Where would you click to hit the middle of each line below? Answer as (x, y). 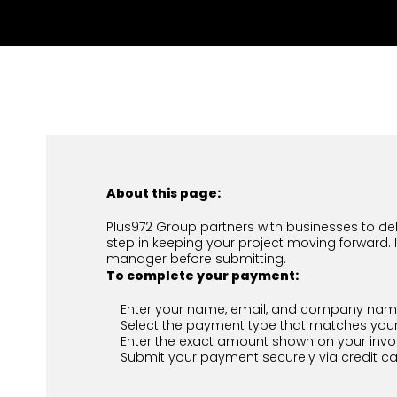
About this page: (163, 193)
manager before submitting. (196, 259)
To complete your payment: (202, 276)
